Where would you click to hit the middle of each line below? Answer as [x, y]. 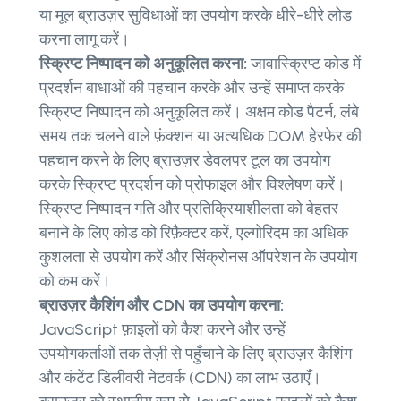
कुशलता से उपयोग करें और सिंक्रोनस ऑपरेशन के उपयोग [198, 257]
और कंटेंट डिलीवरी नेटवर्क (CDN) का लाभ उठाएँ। [180, 378]
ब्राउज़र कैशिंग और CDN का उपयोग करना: [162, 306]
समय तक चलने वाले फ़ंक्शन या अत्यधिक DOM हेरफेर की [200, 137]
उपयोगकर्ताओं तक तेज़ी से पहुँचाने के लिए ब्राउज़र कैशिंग [196, 354]
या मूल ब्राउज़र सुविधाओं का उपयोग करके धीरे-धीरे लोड [196, 16]
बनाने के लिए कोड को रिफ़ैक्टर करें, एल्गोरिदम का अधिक [194, 233]
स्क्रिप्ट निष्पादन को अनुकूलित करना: [145, 64]
